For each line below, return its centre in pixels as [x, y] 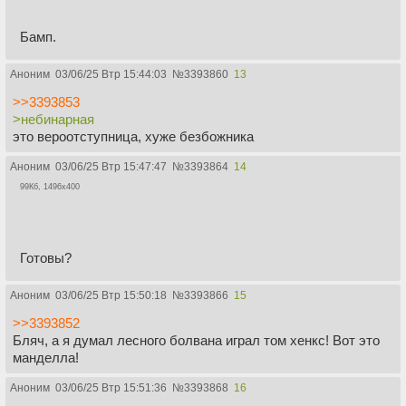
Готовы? [46, 258]
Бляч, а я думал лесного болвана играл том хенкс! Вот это [196, 341]
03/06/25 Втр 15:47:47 [111, 166]
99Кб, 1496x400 [50, 186]
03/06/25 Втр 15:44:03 [111, 74]
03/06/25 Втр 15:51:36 [111, 388]
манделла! [46, 358]
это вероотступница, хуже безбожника [133, 136]
